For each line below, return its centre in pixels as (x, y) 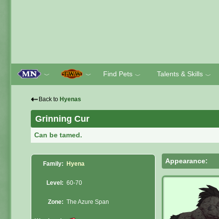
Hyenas (70, 99)
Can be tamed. (58, 135)
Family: (53, 164)
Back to (49, 99)
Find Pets (118, 74)
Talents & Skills (180, 74)
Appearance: (187, 161)
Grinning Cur (62, 119)
